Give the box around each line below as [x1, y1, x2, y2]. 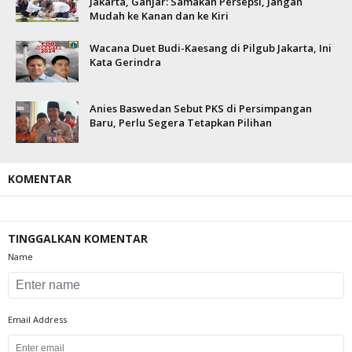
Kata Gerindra [90, 55, 161, 69]
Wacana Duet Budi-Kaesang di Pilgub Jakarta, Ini [90, 41, 332, 55]
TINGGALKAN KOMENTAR [8, 231, 148, 246]
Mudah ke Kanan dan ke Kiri [90, 9, 229, 23]
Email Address [8, 313, 67, 325]
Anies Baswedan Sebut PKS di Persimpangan [90, 101, 312, 115]
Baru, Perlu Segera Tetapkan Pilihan [90, 115, 272, 130]
